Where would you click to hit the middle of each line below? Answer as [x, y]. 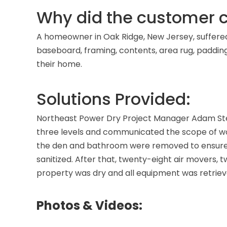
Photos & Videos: [89, 205]
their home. [59, 64]
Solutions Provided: [113, 99]
